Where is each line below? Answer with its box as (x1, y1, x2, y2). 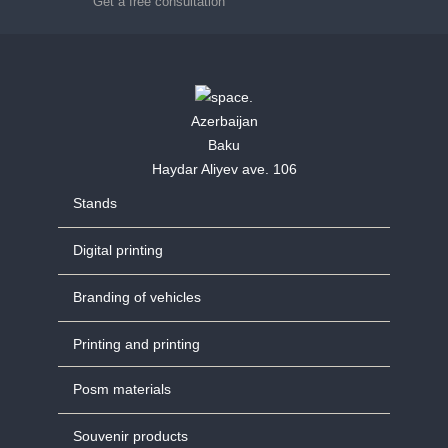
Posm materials (73, 381, 171, 398)
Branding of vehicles (73, 289, 201, 306)
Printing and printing (73, 336, 200, 353)
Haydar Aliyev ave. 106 (151, 161, 297, 178)
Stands (73, 195, 117, 212)
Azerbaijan (190, 113, 258, 130)
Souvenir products (73, 428, 188, 445)
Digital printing (73, 242, 163, 259)
